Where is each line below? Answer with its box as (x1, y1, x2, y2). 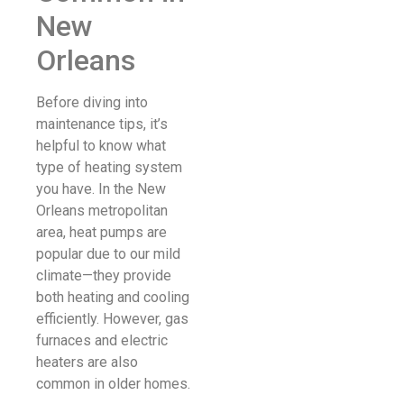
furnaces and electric (36, 331, 168, 349)
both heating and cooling (36, 288, 189, 306)
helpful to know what (36, 136, 166, 154)
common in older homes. (36, 374, 190, 392)
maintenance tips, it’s (36, 115, 168, 133)
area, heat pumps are (36, 223, 167, 241)
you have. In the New (36, 179, 166, 197)
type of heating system (36, 158, 182, 176)
